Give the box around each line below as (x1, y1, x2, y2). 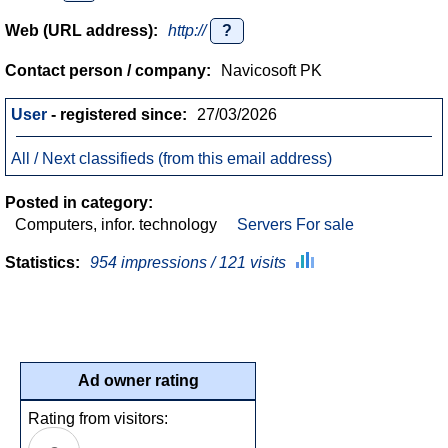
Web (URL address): (5, 22, 158, 39)
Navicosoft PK (221, 62, 322, 79)
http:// (168, 22, 210, 39)
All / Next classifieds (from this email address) (11, 150, 332, 167)
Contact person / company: (5, 62, 211, 79)
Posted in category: (5, 194, 153, 211)
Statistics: (5, 254, 80, 271)
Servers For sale (237, 216, 354, 233)
